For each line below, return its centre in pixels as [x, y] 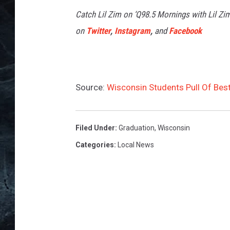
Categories [95, 145]
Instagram [132, 31]
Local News [136, 145]
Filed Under [95, 128]
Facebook [185, 31]
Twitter [98, 31]
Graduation [137, 128]
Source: [91, 87]
